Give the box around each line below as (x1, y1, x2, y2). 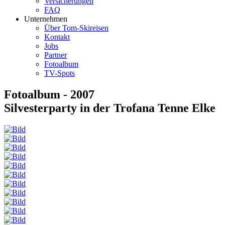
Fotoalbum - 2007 (4, 87, 94, 101)
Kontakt (44, 33, 70, 41)
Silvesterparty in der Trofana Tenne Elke (4, 101, 215, 115)
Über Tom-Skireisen (44, 24, 108, 32)
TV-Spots (44, 69, 75, 77)
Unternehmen (24, 15, 67, 23)
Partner (44, 51, 67, 59)
